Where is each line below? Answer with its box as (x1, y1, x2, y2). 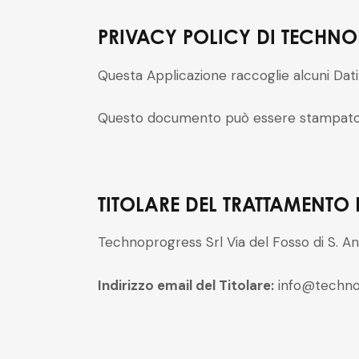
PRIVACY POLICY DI (98, 25, 281, 50)
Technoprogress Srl (98, 233, 227, 252)
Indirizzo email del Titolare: (98, 276, 274, 295)
